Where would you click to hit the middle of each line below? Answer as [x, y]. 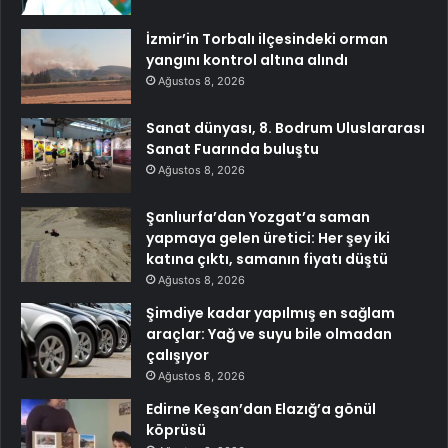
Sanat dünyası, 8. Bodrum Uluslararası [285, 128]
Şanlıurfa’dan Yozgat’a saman [258, 217]
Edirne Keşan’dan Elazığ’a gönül [261, 409]
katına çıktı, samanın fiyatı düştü [267, 259]
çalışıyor [177, 355]
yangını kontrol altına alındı [247, 60]
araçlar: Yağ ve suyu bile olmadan [269, 334]
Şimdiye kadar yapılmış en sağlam [270, 313]
